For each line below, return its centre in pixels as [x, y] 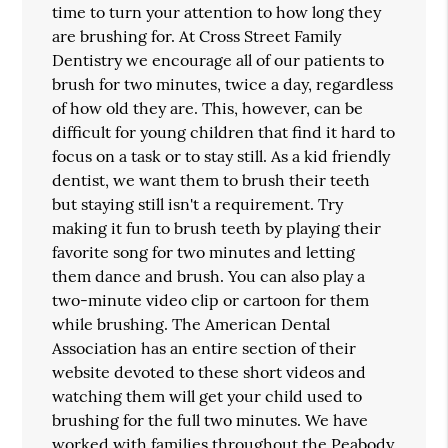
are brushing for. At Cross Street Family [197, 35]
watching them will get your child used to [207, 395]
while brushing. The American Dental [191, 323]
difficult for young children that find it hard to [224, 131]
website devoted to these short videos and [209, 371]
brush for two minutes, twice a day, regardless [223, 83]
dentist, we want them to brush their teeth [211, 179]
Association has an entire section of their [204, 347]
